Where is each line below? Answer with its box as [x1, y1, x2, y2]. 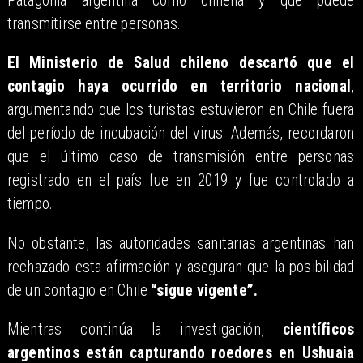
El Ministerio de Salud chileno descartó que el [6, 53, 355, 73]
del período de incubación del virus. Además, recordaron [6, 124, 355, 143]
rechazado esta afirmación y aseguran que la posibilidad [6, 257, 355, 276]
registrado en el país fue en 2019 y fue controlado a [6, 171, 355, 190]
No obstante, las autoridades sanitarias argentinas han [6, 233, 355, 253]
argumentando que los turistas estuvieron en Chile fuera [6, 100, 355, 120]
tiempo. [6, 194, 53, 214]
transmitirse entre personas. [6, 15, 181, 34]
